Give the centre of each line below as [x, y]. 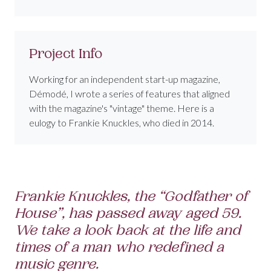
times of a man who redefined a [119, 247]
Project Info [66, 54]
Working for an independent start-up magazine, [125, 79]
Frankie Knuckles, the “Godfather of [131, 197]
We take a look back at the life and [128, 230]
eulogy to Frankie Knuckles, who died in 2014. [122, 123]
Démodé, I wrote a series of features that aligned [129, 94]
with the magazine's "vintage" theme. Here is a [122, 108]
